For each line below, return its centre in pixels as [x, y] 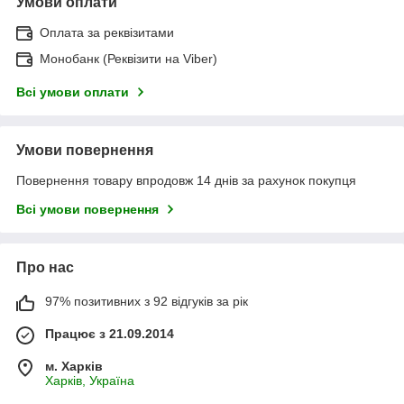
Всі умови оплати [73, 92]
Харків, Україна [90, 380]
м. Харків [74, 366]
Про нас [45, 267]
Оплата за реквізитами [107, 32]
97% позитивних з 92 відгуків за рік [147, 301]
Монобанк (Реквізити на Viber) [129, 58]
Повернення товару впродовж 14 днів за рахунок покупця [186, 180]
